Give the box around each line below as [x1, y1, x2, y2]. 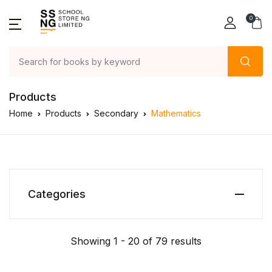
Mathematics [151, 108, 201, 118]
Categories [28, 188, 86, 200]
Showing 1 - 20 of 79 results [70, 235, 202, 247]
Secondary [94, 108, 138, 118]
